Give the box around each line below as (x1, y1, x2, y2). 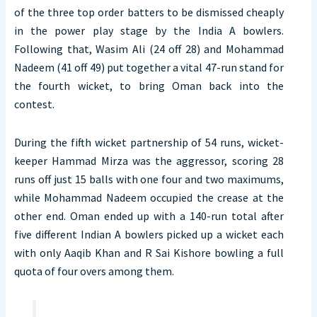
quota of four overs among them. (14, 264, 174, 279)
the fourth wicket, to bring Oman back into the (14, 79, 284, 93)
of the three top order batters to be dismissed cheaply (14, 5, 284, 20)
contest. (14, 97, 54, 112)
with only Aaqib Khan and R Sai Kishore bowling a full (14, 246, 284, 260)
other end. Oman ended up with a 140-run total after (14, 209, 284, 224)
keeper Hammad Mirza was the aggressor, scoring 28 (14, 154, 284, 168)
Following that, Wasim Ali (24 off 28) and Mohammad (14, 42, 284, 57)
